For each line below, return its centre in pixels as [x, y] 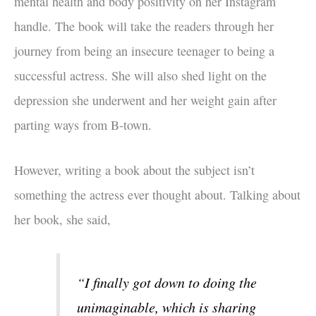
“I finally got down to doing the [167, 282]
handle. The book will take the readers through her [144, 26]
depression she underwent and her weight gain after [145, 100]
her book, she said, [62, 219]
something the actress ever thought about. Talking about [157, 194]
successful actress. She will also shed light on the [140, 75]
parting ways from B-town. [83, 124]
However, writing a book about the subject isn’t [134, 170]
